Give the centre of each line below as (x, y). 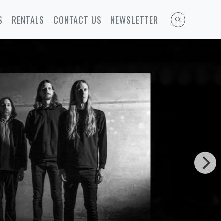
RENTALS (28, 20)
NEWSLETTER (134, 20)
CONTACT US (77, 20)
